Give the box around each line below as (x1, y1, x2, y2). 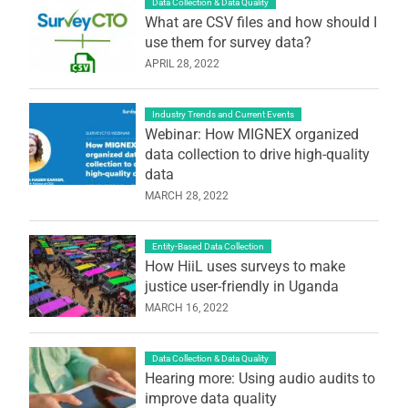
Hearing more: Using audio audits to (144, 369, 375, 387)
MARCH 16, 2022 (144, 301, 229, 314)
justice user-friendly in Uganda (144, 277, 339, 295)
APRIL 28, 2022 (144, 56, 219, 70)
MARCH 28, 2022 (144, 189, 229, 202)
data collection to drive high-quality (144, 145, 370, 163)
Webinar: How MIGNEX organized (144, 125, 359, 143)
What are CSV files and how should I (144, 13, 377, 31)
